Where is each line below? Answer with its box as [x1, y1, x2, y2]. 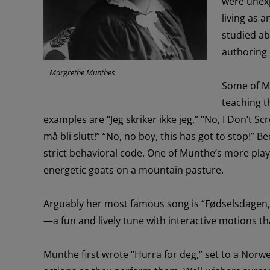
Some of [221, 78, 262, 92]
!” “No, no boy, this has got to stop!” [93, 129, 257, 143]
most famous [101, 196, 165, 210]
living [221, 11, 245, 25]
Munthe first [43, 247, 102, 261]
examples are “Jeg [43, 112, 126, 126]
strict [43, 146, 69, 160]
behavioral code [69, 146, 142, 160]
